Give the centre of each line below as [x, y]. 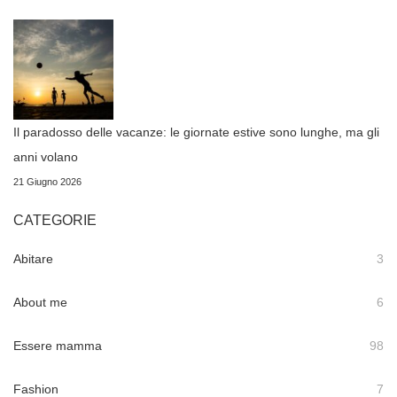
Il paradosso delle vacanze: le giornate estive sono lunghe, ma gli [196, 132]
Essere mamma [58, 346]
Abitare [33, 259]
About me [40, 303]
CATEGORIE [55, 221]
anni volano [46, 157]
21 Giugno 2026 [47, 182]
